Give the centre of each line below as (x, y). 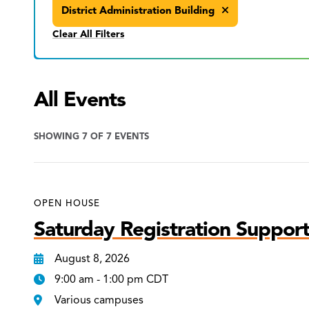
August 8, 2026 (92, 258)
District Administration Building (140, 10)
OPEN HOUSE (67, 203)
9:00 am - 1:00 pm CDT (112, 279)
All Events (80, 99)
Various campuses (99, 300)
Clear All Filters (89, 34)
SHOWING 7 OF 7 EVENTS (92, 136)
